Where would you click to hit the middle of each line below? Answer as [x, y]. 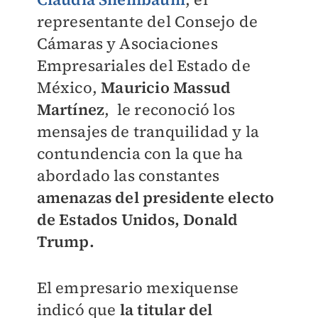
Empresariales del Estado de [143, 65]
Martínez [71, 109]
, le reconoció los [170, 109]
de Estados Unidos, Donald [137, 219]
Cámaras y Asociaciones [127, 43]
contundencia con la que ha [140, 153]
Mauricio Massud [166, 87]
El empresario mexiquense [138, 287]
